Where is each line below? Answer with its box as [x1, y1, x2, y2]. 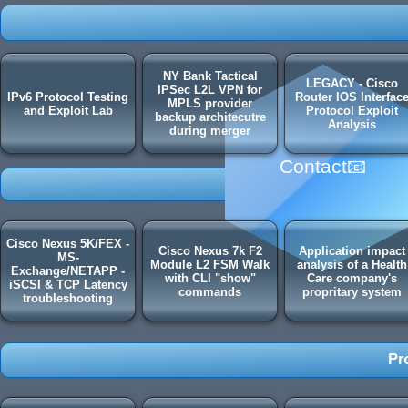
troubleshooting [23, 291, 113, 305]
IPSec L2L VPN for [158, 83, 262, 97]
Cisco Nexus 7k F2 [158, 243, 262, 258]
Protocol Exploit [306, 103, 398, 117]
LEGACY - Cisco [306, 76, 398, 90]
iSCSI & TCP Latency [8, 278, 127, 291]
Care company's [307, 270, 397, 285]
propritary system [302, 284, 402, 299]
